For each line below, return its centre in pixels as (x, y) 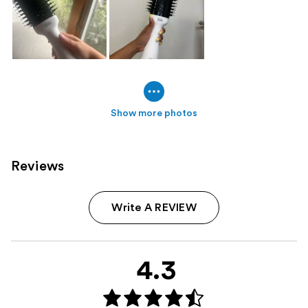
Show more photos (154, 113)
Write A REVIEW (154, 207)
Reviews (38, 166)
